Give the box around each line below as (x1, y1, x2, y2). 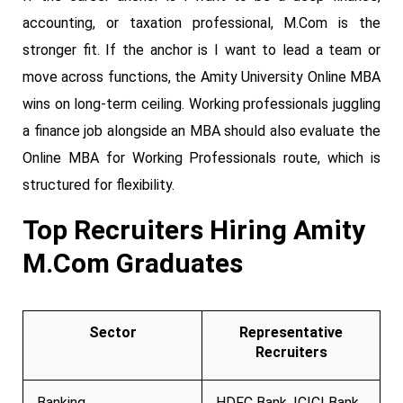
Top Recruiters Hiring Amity (22, 213, 365, 246)
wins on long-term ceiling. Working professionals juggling (22, 94, 381, 112)
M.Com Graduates (22, 246, 243, 279)
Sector (88, 323, 137, 341)
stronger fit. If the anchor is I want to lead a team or (22, 40, 381, 58)
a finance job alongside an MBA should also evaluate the (22, 121, 381, 139)
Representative (239, 323, 343, 341)
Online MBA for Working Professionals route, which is (22, 148, 381, 166)
